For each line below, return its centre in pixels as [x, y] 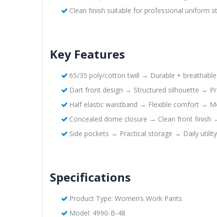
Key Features [87, 54]
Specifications [90, 177]
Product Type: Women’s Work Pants [125, 198]
